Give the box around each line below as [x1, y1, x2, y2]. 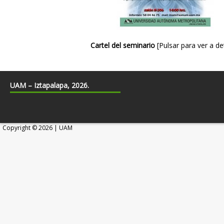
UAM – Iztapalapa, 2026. [10, 80, 89, 90]
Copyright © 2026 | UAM [2, 123, 72, 132]
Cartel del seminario [90, 40, 155, 50]
